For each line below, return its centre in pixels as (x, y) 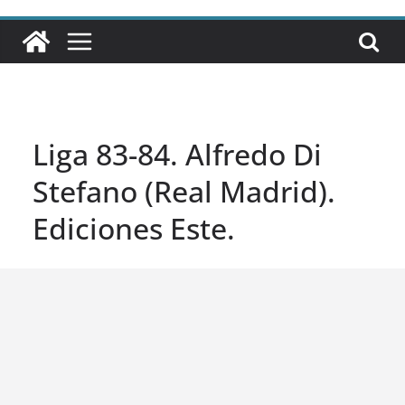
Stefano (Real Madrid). (184, 192)
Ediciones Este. (134, 229)
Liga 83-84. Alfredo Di (177, 155)
